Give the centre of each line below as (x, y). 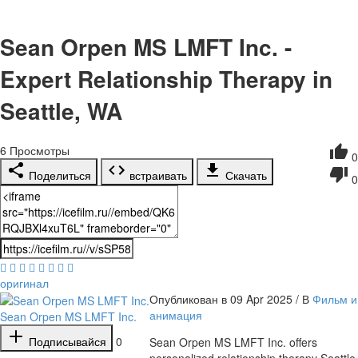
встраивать (157, 175)
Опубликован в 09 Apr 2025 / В (231, 298)
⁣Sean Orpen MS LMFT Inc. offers (233, 342)
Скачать (245, 175)
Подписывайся (66, 342)
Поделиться (58, 175)
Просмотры (38, 150)
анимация (176, 314)
